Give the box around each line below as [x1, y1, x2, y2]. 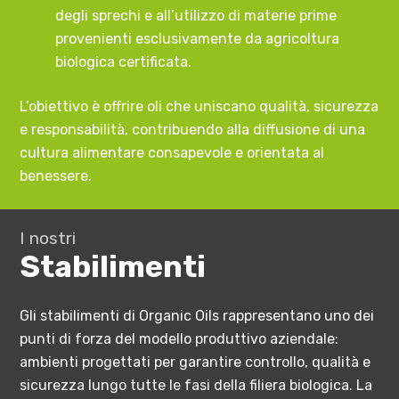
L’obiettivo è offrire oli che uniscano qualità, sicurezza [20, 98, 379, 115]
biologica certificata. [55, 53, 192, 70]
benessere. [20, 167, 93, 184]
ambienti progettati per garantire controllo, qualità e [20, 354, 371, 371]
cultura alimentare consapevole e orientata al [20, 144, 325, 161]
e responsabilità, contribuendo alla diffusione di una [20, 121, 366, 138]
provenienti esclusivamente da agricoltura [55, 30, 340, 47]
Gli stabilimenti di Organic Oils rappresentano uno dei [20, 307, 375, 325]
